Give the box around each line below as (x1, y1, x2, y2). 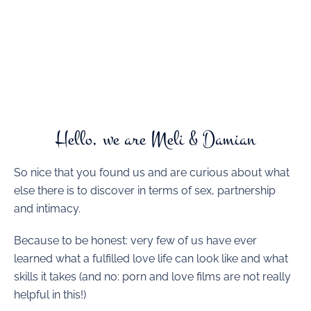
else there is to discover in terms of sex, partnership (14, 183, 276, 197)
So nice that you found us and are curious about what (14, 165, 289, 179)
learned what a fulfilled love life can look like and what (14, 251, 288, 265)
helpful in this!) (14, 287, 86, 301)
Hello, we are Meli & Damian (56, 125, 255, 153)
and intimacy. (14, 201, 81, 215)
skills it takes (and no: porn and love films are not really (14, 269, 291, 283)
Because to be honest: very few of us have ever (14, 233, 257, 247)
